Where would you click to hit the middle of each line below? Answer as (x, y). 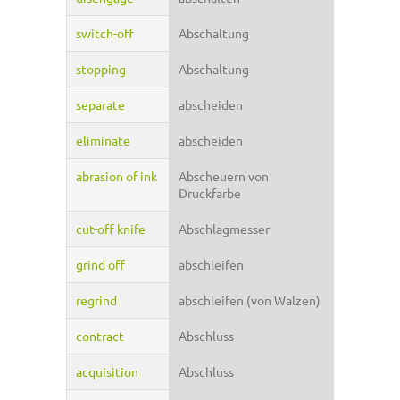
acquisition (107, 372)
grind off (100, 265)
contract (100, 336)
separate (100, 105)
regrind (96, 300)
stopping (101, 69)
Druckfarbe (210, 193)
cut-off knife (111, 229)
